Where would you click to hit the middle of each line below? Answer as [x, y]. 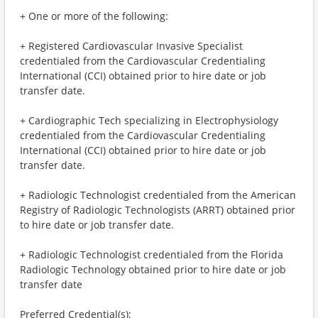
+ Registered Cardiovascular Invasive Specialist [131, 46]
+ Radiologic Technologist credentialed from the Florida [152, 254]
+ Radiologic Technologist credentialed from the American [158, 195]
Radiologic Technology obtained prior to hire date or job [153, 269]
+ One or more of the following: [94, 16]
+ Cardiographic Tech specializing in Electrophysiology [149, 120]
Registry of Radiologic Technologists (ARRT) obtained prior [158, 210]
